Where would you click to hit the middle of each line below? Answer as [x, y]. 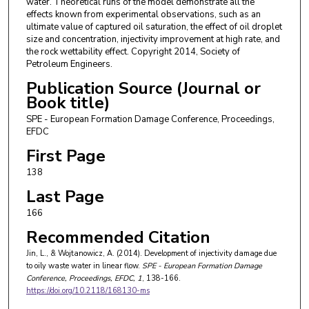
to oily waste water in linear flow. [83, 266]
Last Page [65, 197]
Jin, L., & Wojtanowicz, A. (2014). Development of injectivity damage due [151, 254]
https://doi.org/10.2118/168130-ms [88, 291]
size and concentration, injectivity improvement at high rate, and [153, 39]
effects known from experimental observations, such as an [143, 14]
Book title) [68, 102]
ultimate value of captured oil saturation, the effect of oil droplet [154, 27]
